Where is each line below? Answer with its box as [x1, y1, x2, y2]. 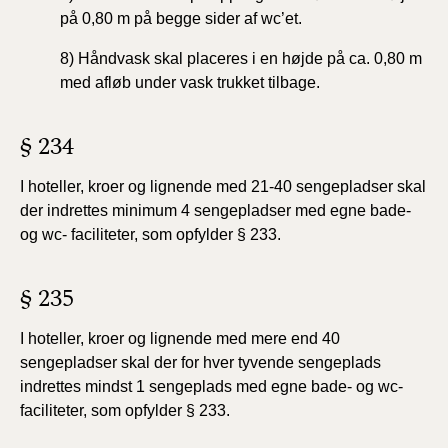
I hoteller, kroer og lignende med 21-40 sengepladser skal [20, 178, 426, 195]
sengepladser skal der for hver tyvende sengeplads [20, 354, 381, 371]
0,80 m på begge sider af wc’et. [82, 10, 306, 27]
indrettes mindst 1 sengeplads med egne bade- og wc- [20, 378, 403, 395]
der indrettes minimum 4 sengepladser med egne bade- [20, 202, 411, 219]
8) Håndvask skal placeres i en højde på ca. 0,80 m [60, 50, 422, 67]
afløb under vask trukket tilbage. [95, 74, 320, 91]
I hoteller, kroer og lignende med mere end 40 [20, 330, 340, 347]
